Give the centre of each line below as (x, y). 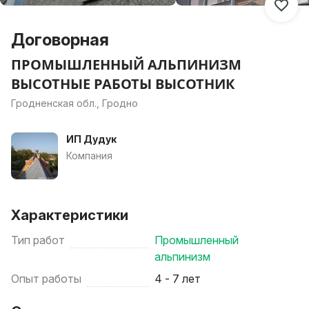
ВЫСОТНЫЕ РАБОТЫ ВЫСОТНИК (123, 84)
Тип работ (38, 240)
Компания (89, 156)
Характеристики (70, 215)
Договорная (60, 40)
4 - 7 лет (178, 279)
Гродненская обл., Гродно (74, 103)
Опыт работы (46, 279)
